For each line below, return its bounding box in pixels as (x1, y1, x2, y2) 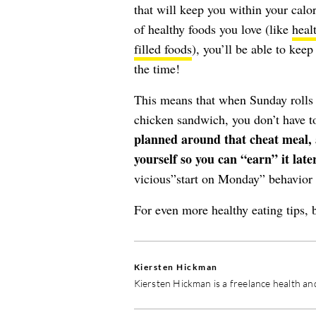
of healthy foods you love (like (133, 20, 292, 37)
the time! (133, 60, 180, 77)
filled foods (133, 40, 192, 57)
